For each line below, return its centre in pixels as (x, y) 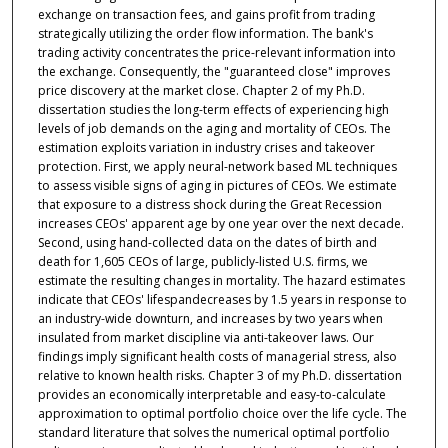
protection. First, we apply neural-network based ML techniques (217, 167)
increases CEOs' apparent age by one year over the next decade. (220, 224)
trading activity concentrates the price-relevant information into (216, 53)
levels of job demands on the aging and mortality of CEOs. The (214, 129)
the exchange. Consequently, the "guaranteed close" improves (213, 72)
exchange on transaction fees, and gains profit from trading (206, 15)
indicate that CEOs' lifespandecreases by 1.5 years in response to (222, 300)
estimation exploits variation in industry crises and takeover (206, 148)
